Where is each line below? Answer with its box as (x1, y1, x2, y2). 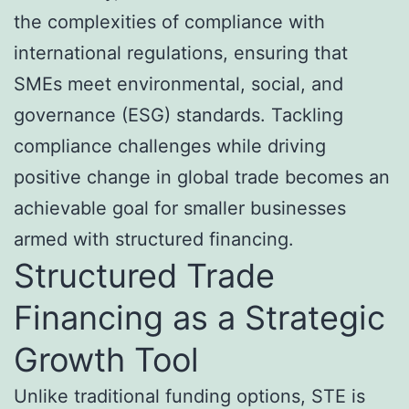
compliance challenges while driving (14, 135, 326, 158)
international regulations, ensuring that (14, 42, 348, 65)
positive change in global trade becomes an (14, 166, 390, 189)
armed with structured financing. (14, 228, 294, 251)
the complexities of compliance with (14, 11, 325, 34)
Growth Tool (14, 340, 199, 381)
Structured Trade (14, 256, 275, 297)
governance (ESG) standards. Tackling (14, 104, 343, 127)
